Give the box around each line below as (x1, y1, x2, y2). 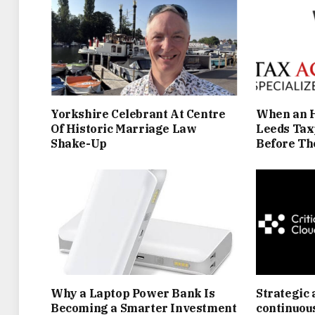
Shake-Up (51, 136, 107, 150)
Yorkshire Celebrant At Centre (51, 106, 226, 121)
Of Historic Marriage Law (51, 121, 197, 136)
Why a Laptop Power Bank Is (51, 285, 215, 300)
